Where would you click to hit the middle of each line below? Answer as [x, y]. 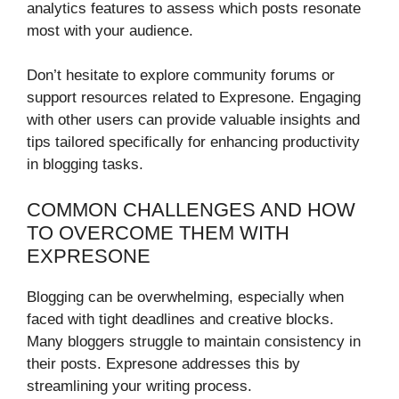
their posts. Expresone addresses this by [163, 363]
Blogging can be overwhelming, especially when [185, 297]
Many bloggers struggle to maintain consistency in [194, 341]
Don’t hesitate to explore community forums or [181, 76]
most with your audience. [110, 30]
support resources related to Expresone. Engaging [194, 98]
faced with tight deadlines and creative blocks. [180, 319]
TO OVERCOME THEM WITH [158, 232]
